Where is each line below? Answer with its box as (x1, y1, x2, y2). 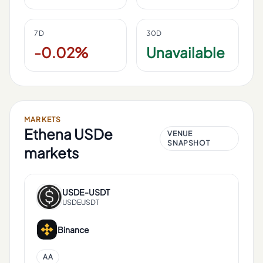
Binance (58, 224, 89, 235)
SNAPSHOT (167, 139, 210, 147)
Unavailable (146, 43, 225, 61)
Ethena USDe (24, 125, 113, 143)
